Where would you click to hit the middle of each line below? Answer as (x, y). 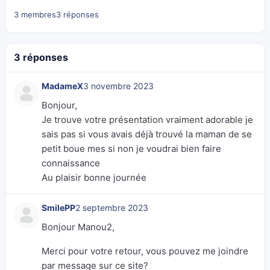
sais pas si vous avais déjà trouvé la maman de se (147, 134)
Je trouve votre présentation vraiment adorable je (147, 120)
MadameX (62, 86)
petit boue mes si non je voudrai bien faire (131, 149)
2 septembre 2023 (112, 208)
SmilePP (58, 208)
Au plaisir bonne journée (94, 177)
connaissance (71, 163)
